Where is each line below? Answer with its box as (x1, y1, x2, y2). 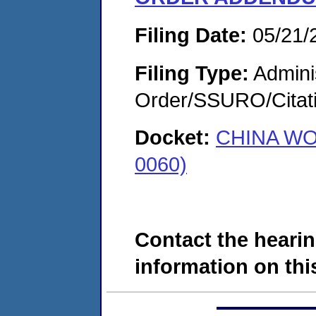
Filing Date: (135, 23, 247, 47)
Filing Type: (135, 61, 249, 85)
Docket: (135, 126, 216, 150)
